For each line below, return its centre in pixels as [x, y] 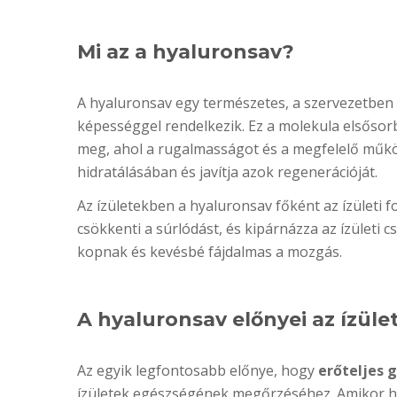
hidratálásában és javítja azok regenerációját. [227, 172]
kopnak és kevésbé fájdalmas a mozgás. [210, 252]
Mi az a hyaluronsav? [186, 52]
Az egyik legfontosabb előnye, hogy [198, 370]
